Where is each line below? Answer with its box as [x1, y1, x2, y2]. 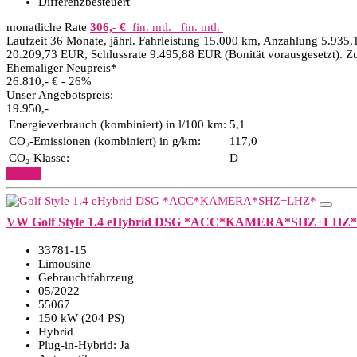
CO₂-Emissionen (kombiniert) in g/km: [9, 135, 201, 147]
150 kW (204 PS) [38, 312, 124, 324]
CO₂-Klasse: [9, 151, 69, 164]
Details [6, 167, 41, 180]
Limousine [38, 257, 91, 270]
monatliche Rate [6, 21, 87, 33]
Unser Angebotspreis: [6, 88, 113, 101]
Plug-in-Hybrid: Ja [38, 339, 130, 351]
